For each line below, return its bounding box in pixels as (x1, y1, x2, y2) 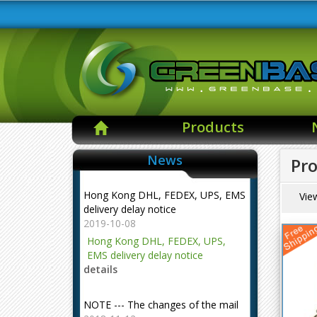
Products (182, 117, 244, 137)
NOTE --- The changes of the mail (83, 298, 238, 311)
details (83, 263, 117, 276)
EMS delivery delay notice (87, 248, 203, 262)
